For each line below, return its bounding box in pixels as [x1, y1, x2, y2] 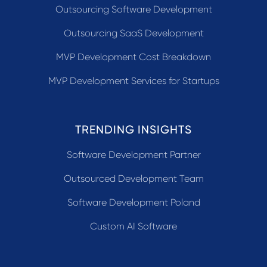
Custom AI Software [90, 220, 177, 232]
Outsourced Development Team [63, 172, 204, 184]
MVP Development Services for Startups [48, 74, 219, 86]
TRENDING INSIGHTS [74, 122, 193, 136]
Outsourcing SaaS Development [63, 27, 204, 39]
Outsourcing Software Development [55, 3, 212, 15]
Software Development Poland [67, 196, 200, 208]
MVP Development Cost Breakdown [56, 51, 211, 63]
